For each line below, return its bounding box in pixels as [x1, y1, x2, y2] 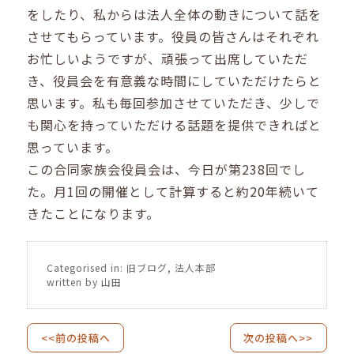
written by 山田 [47, 274, 122, 288]
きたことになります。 [27, 204, 160, 224]
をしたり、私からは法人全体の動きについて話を [27, 5, 322, 24]
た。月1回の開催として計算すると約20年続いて [27, 182, 320, 201]
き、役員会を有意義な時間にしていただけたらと [27, 71, 322, 91]
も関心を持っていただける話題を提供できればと [27, 115, 322, 135]
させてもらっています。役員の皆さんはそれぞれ [27, 27, 320, 47]
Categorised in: [47, 260, 127, 274]
